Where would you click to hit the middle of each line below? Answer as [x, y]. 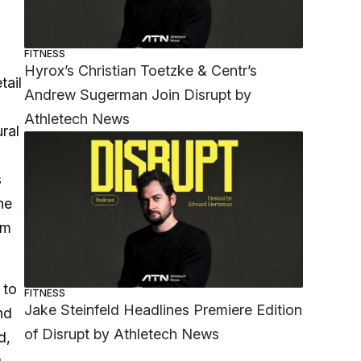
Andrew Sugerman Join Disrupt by [138, 94]
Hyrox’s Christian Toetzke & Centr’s [141, 70]
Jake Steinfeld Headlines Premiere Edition [164, 310]
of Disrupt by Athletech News [122, 334]
